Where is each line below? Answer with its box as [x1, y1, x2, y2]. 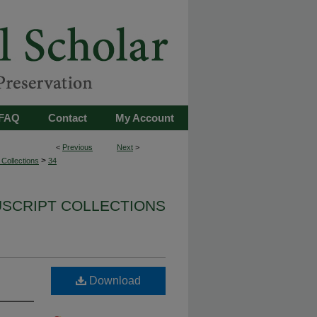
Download [86, 275, 141, 287]
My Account [115, 112, 174, 124]
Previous [62, 143, 93, 151]
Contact [48, 112, 87, 124]
